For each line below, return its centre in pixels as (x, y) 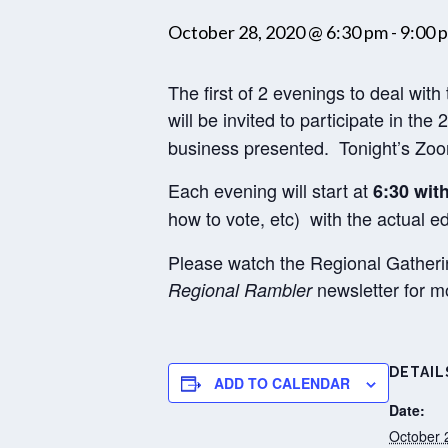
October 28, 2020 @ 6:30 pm (278, 32)
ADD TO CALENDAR (282, 383)
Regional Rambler (240, 289)
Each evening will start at (270, 190)
